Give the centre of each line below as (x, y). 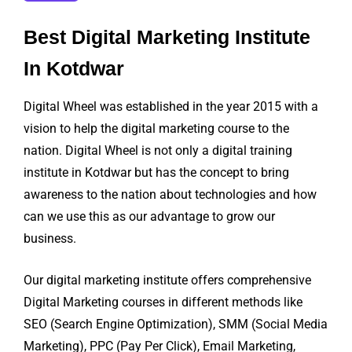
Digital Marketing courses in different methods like (163, 302)
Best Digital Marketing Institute (167, 37)
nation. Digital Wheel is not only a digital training (158, 151)
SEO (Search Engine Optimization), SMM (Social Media (176, 324)
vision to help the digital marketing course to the (156, 129)
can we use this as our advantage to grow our (149, 217)
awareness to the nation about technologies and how (170, 195)
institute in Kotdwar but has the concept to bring (156, 173)
